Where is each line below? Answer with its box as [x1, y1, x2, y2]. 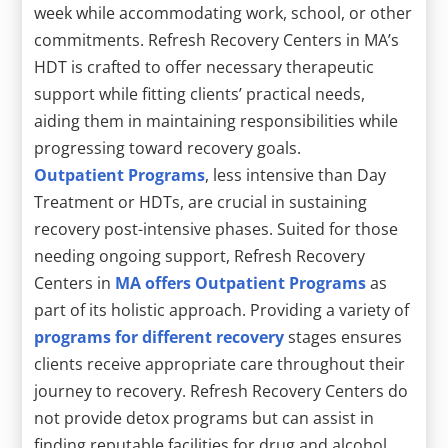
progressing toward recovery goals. [34, 136, 302, 159]
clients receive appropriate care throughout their [34, 352, 406, 375]
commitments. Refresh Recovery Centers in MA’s [34, 28, 400, 51]
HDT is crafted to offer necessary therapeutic [34, 55, 375, 78]
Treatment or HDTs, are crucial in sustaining [34, 190, 368, 213]
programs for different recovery [34, 325, 285, 348]
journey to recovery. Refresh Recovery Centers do [34, 379, 409, 402]
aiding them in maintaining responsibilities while [34, 109, 399, 132]
